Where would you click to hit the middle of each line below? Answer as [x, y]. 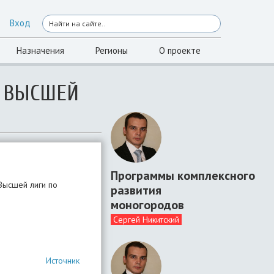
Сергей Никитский [146, 219]
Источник [63, 261]
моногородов [147, 205]
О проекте [180, 50]
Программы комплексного [183, 175]
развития [136, 190]
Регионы [112, 50]
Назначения [40, 50]
